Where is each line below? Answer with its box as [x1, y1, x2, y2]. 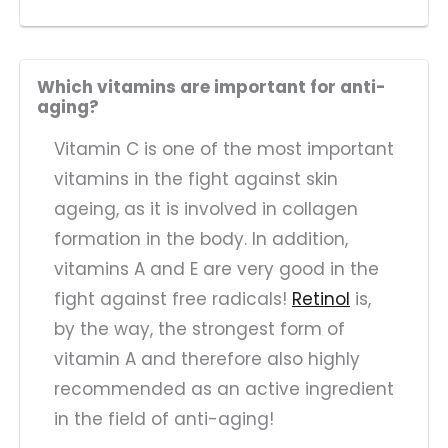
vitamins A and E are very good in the [54, 256, 379, 281]
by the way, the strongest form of [54, 316, 345, 341]
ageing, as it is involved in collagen [54, 196, 358, 221]
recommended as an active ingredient [54, 376, 394, 401]
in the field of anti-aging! [54, 406, 274, 431]
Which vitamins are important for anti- [37, 74, 386, 99]
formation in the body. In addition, [54, 226, 348, 251]
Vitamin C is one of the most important [54, 136, 394, 161]
